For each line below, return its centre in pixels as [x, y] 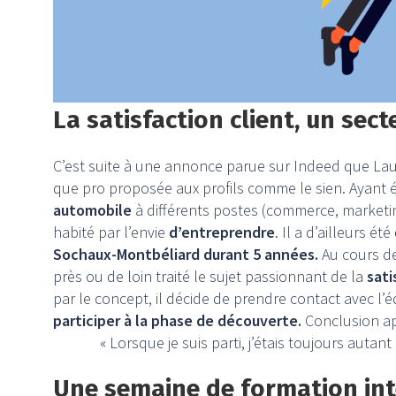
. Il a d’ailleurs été [335, 232]
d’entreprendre [222, 232]
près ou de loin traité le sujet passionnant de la [210, 277]
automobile [92, 210]
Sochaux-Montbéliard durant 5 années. [186, 255]
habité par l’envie [111, 232]
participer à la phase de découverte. [177, 321]
